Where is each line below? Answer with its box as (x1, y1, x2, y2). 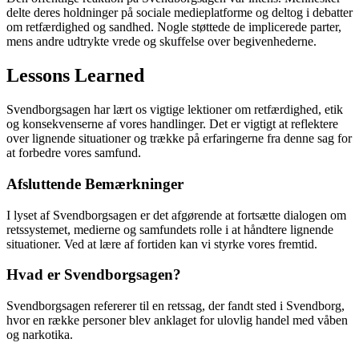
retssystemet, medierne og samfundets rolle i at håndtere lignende (6, 222, 333, 236)
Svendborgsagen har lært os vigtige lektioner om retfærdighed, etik (6, 103, 343, 117)
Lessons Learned (6, 65, 144, 87)
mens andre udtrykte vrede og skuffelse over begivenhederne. (6, 34, 317, 49)
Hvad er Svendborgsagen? (6, 266, 181, 284)
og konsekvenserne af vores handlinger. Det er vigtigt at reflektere (6, 117, 338, 131)
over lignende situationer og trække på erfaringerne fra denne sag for (6, 131, 352, 146)
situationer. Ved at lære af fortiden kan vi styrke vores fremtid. (6, 236, 317, 251)
